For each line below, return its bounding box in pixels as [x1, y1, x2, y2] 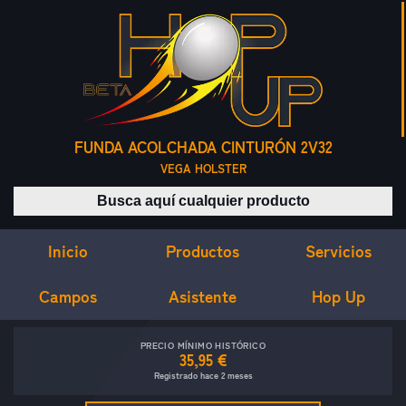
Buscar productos [201, 188, 314, 206]
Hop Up [311, 286, 365, 307]
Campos [38, 285, 97, 306]
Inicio [47, 240, 88, 261]
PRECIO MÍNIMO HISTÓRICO [140, 340, 266, 352]
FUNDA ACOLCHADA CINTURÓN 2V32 [73, 138, 333, 158]
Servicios [304, 240, 372, 261]
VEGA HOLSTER [159, 161, 246, 177]
